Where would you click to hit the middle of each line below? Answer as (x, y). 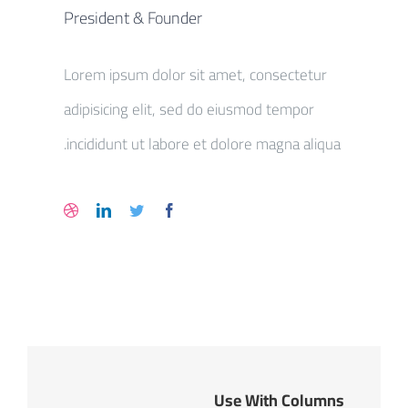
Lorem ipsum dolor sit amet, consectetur (195, 74)
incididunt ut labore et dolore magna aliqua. (204, 143)
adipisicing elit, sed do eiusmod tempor (189, 109)
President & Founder (133, 17)
